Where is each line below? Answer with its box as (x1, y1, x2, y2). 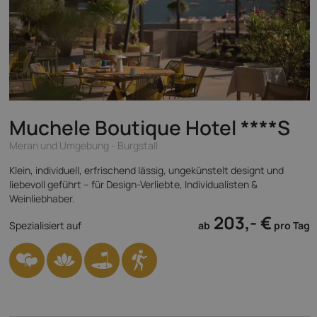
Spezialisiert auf (9, 219, 81, 232)
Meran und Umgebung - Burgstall (9, 139, 158, 152)
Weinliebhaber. (9, 192, 75, 205)
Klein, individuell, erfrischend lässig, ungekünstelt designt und (9, 163, 284, 177)
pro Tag (272, 219, 310, 232)
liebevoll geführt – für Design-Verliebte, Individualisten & (9, 178, 258, 191)
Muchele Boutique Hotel (9, 114, 241, 141)
